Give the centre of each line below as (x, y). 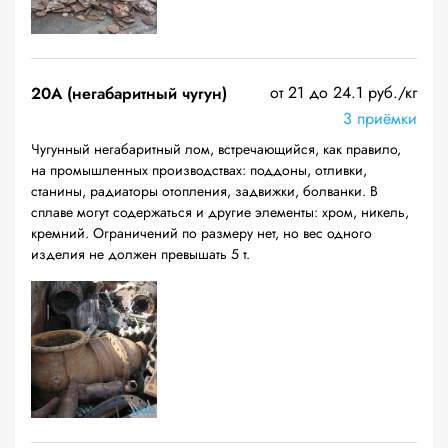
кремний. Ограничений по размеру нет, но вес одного (201, 233)
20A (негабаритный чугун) (129, 93)
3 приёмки (380, 118)
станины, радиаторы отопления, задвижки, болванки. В (204, 191)
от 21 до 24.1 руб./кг (343, 92)
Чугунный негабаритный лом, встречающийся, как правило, (216, 149)
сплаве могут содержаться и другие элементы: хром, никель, (220, 212)
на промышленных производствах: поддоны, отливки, (199, 170)
